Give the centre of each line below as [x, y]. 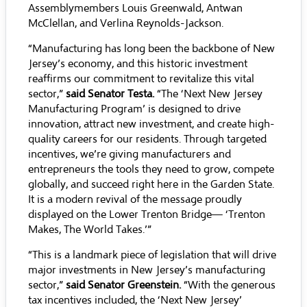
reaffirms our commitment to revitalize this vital [141, 79]
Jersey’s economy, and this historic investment [138, 64]
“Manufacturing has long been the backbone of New [151, 49]
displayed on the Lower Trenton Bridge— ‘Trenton [147, 214]
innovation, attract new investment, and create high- [151, 124]
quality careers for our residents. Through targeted [147, 139]
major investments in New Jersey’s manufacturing [147, 270]
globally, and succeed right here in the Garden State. [151, 184]
